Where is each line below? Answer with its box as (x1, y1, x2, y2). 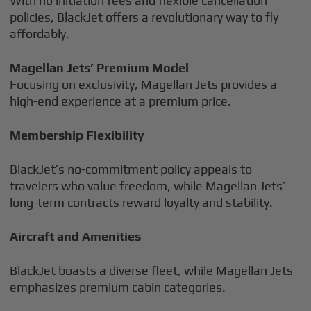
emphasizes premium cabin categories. (10, 280, 226, 294)
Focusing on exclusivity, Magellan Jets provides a (10, 77, 278, 92)
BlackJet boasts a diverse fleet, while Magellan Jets (10, 263, 294, 278)
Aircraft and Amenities (10, 229, 142, 244)
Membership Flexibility (10, 128, 145, 142)
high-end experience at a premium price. (10, 94, 232, 108)
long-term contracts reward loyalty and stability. (10, 195, 274, 210)
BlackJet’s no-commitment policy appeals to (10, 162, 253, 176)
